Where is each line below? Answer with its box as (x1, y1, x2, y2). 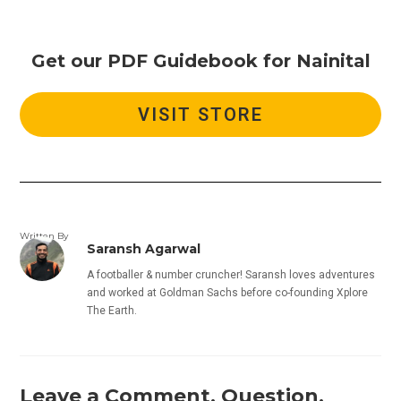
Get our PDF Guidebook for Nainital (30, 49, 371, 72)
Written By (20, 230, 69, 243)
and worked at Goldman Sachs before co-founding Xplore (87, 286, 369, 300)
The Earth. (87, 304, 138, 318)
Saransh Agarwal (87, 241, 201, 258)
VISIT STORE (138, 104, 263, 126)
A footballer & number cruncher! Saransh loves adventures (87, 269, 376, 282)
